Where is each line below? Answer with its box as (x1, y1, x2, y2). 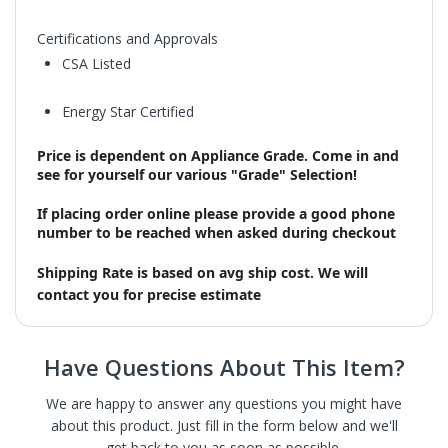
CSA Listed (61, 53, 131, 73)
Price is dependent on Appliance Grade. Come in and (36, 145, 399, 165)
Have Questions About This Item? (43, 351, 405, 382)
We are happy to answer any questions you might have (46, 393, 402, 413)
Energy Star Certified (61, 101, 194, 121)
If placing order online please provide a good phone (36, 203, 395, 223)
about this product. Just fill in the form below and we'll (50, 415, 398, 435)
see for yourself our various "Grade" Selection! (36, 164, 357, 184)
